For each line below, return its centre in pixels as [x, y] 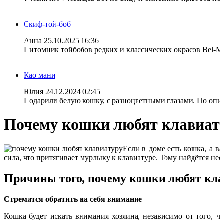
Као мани [40, 75]
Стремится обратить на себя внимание [73, 199]
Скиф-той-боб [47, 24]
